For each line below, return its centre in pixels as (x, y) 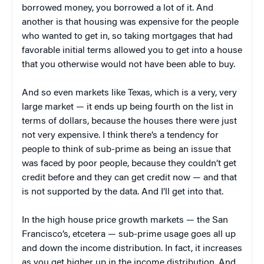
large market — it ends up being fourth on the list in (128, 107)
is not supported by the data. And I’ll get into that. (123, 192)
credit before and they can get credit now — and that (129, 178)
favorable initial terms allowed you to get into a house (132, 50)
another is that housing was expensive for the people (130, 22)
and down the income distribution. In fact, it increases (132, 248)
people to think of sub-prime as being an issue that (126, 149)
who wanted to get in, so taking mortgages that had (127, 36)
